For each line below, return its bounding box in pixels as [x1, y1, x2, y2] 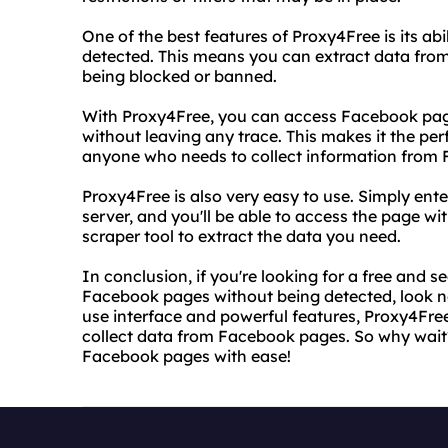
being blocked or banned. [82, 66, 277, 86]
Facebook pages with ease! [82, 346, 291, 366]
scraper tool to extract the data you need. [82, 226, 401, 246]
